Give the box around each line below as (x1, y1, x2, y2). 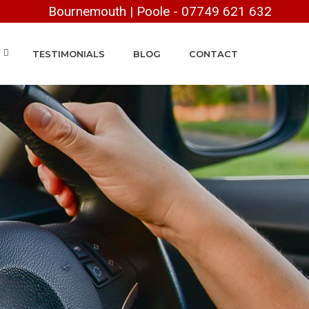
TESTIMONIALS (32, 48, 105, 59)
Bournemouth (48, 3, 127, 19)
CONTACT (189, 48, 238, 59)
